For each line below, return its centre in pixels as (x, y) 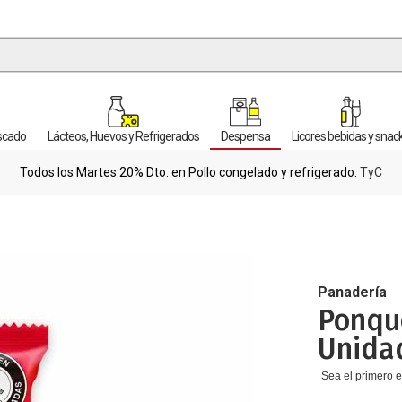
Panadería (353, 292)
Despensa (245, 136)
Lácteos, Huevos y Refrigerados (123, 136)
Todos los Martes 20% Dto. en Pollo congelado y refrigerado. (190, 172)
